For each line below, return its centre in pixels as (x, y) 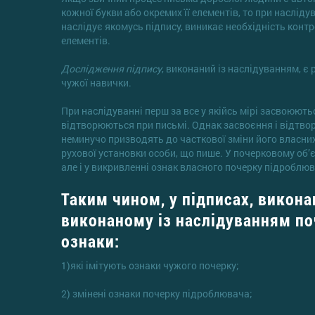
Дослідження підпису (111, 68)
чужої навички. (96, 82)
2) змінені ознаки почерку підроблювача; (157, 293)
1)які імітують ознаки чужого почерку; (150, 265)
